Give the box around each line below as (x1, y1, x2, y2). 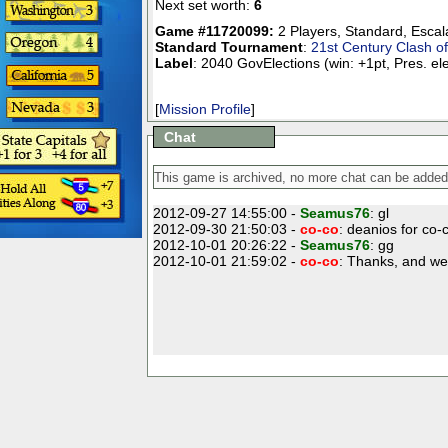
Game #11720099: (154, 23, 274, 40)
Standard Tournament (154, 39, 303, 56)
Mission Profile (158, 101, 251, 118)
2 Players (277, 23, 337, 40)
